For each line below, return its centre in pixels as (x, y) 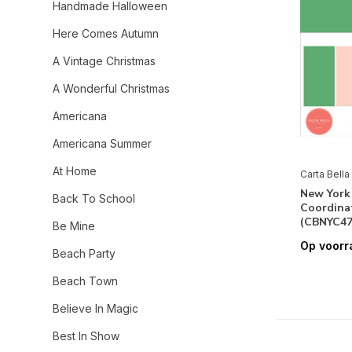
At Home (75, 171)
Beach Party (84, 253)
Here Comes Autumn (106, 33)
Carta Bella (325, 174)
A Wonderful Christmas (111, 88)
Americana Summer (102, 143)
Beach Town (85, 281)
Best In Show (86, 336)
